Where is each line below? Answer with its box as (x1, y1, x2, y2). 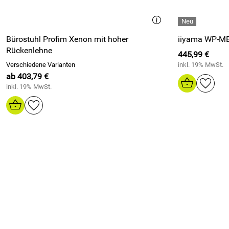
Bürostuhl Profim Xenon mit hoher (6, 34, 128, 44)
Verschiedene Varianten (6, 61, 75, 68)
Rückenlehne (6, 45, 52, 55)
